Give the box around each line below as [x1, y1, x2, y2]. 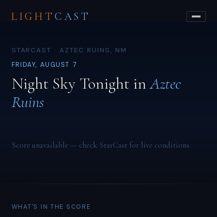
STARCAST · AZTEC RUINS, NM [11, 45, 127, 54]
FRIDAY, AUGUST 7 [11, 61, 77, 69]
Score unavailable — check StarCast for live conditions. [11, 140, 191, 150]
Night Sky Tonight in [11, 73, 150, 93]
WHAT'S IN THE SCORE [11, 203, 91, 211]
